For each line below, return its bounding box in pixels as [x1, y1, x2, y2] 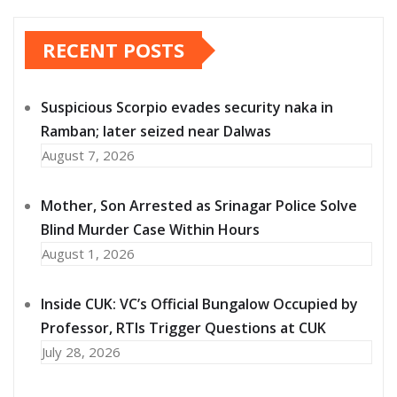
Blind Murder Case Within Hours [41, 220, 260, 240]
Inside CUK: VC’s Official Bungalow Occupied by [41, 294, 358, 315]
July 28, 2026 [42, 343, 121, 362]
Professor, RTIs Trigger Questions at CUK [41, 318, 326, 339]
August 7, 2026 [42, 146, 135, 165]
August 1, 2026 [42, 245, 135, 263]
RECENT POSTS [43, 36, 184, 64]
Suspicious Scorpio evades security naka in [41, 97, 333, 118]
